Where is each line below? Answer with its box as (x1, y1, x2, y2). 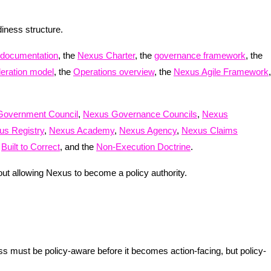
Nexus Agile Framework (174, 66, 269, 77)
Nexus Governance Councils (83, 108, 197, 119)
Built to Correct (1, 141, 60, 152)
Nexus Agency (119, 125, 177, 135)
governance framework (154, 50, 246, 60)
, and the (60, 141, 96, 152)
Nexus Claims (181, 125, 238, 135)
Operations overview (73, 66, 154, 77)
